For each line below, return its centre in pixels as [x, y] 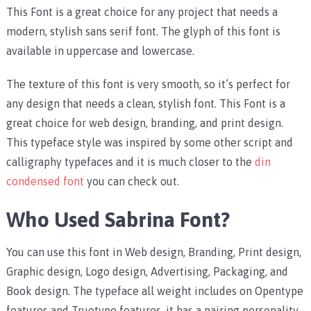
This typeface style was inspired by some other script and [149, 143]
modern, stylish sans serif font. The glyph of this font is [143, 32]
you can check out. [131, 182]
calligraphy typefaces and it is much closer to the [130, 162]
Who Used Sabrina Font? [118, 220]
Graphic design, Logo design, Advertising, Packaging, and [147, 272]
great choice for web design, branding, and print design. [144, 123]
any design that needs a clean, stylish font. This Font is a [145, 104]
